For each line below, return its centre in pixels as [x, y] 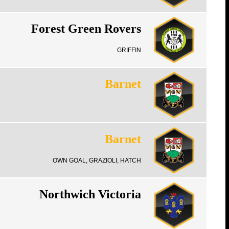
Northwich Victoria [90, 194]
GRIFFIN [129, 50]
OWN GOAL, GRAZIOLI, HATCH [97, 161]
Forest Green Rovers [86, 29]
